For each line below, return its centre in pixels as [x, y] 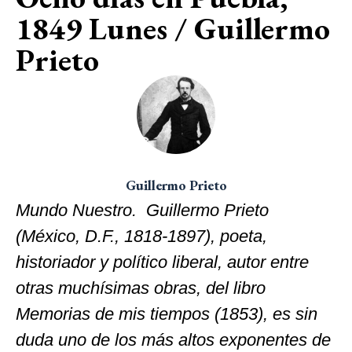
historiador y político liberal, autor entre [162, 262]
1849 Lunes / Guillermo [173, 28]
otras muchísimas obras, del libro [141, 288]
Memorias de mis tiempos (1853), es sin [167, 313]
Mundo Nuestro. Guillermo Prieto [142, 210]
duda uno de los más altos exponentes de [173, 339]
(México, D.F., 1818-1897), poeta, [141, 236]
